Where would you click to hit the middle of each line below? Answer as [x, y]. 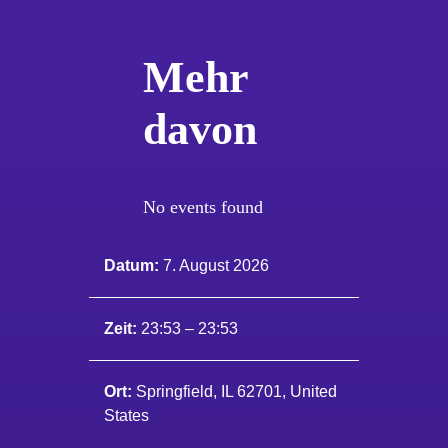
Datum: [133, 265]
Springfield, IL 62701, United [236, 391]
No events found [203, 206]
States [126, 415]
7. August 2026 [215, 265]
